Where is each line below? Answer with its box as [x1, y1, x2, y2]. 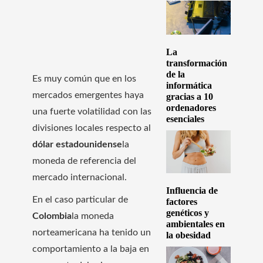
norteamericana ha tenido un [32, 227, 151, 237]
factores [166, 197, 197, 207]
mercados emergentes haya [32, 90, 144, 100]
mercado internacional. [32, 172, 127, 182]
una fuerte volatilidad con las [32, 106, 151, 116]
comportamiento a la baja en [32, 244, 149, 254]
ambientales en [166, 219, 225, 230]
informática [166, 80, 212, 90]
